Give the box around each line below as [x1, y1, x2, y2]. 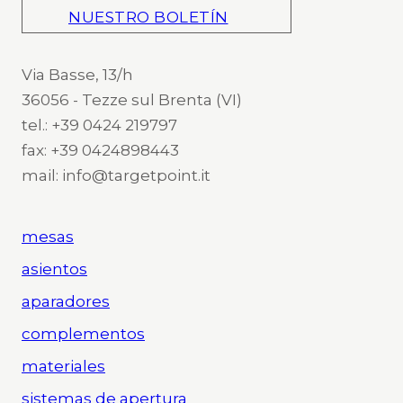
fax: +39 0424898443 [22, 140, 179, 159]
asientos [22, 259, 87, 278]
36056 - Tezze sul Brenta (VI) [22, 90, 242, 109]
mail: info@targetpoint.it [22, 166, 210, 184]
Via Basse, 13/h [22, 65, 133, 84]
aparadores [22, 291, 110, 310]
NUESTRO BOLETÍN [68, 7, 228, 26]
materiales [22, 356, 105, 375]
